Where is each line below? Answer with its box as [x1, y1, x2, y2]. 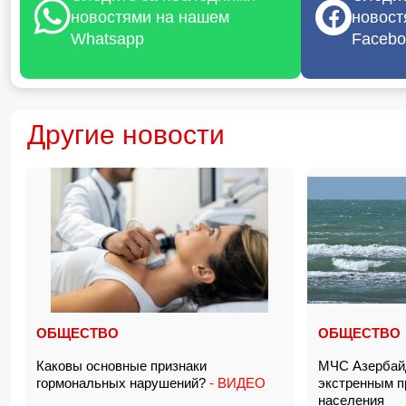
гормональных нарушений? [36, 375, 206, 391]
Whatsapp [71, 30, 144, 48]
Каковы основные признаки [36, 358, 207, 373]
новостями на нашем [71, 8, 229, 26]
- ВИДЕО [206, 375, 266, 391]
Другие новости [27, 120, 225, 150]
